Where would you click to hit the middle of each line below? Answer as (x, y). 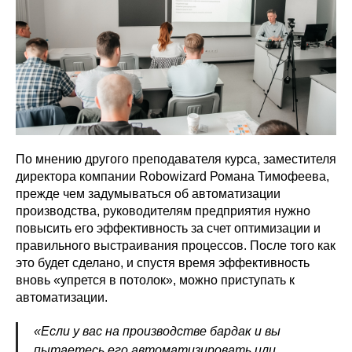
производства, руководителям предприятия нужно (163, 211)
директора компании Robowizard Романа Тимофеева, (172, 176)
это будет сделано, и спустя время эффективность (163, 263)
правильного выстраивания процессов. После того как (176, 246)
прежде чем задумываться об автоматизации (148, 194)
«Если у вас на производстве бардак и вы (157, 331)
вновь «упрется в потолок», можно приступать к (155, 280)
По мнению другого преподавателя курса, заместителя (176, 159)
